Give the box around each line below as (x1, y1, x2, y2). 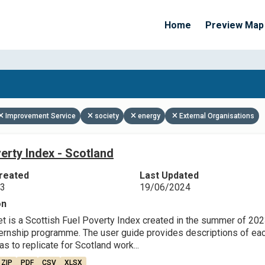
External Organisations (179, 112, 254, 120)
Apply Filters (131, 98, 188, 109)
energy (138, 112, 160, 120)
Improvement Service (5, 112, 76, 120)
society (95, 112, 119, 120)
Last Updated (139, 170, 199, 181)
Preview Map (205, 19, 264, 31)
